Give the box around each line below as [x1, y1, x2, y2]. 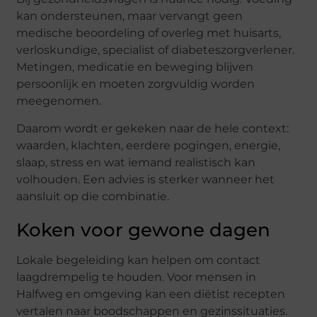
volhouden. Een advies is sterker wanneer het [16, 172, 275, 186]
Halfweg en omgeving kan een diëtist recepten [16, 287, 286, 301]
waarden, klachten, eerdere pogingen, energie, [16, 138, 281, 152]
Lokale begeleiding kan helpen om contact [16, 253, 261, 267]
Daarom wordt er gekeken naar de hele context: [16, 121, 289, 135]
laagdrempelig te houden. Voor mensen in [16, 270, 257, 284]
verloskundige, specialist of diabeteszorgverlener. [16, 43, 295, 57]
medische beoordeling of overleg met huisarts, [16, 26, 282, 40]
